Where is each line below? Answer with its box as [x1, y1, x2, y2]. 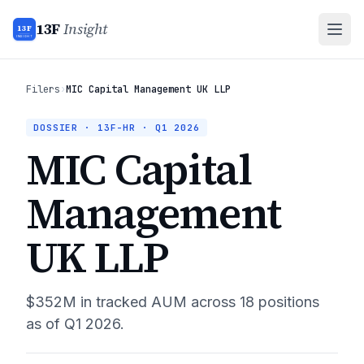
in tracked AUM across [76, 293, 236, 310]
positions [254, 293, 319, 310]
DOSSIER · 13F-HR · [33, 122, 155, 133]
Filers [26, 83, 60, 96]
